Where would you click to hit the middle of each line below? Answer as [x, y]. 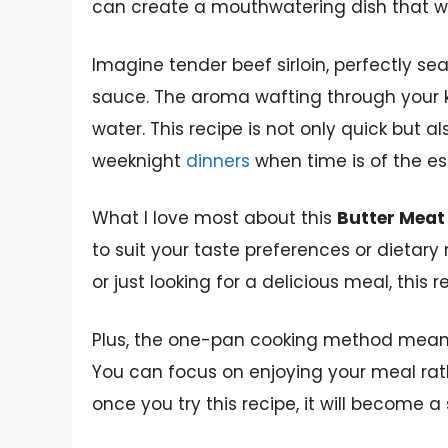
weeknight [139, 160]
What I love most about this [214, 218]
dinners [218, 160]
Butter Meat [391, 218]
